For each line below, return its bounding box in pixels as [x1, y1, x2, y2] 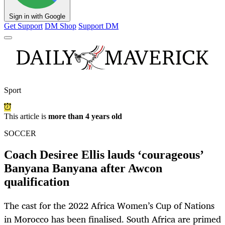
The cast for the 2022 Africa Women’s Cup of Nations [4, 198, 214, 213]
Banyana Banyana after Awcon [4, 162, 162, 175]
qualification [4, 175, 69, 189]
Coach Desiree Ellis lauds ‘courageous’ [4, 148, 203, 162]
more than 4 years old [48, 112, 122, 121]
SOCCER [4, 129, 36, 138]
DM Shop [45, 22, 76, 31]
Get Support [4, 22, 43, 31]
